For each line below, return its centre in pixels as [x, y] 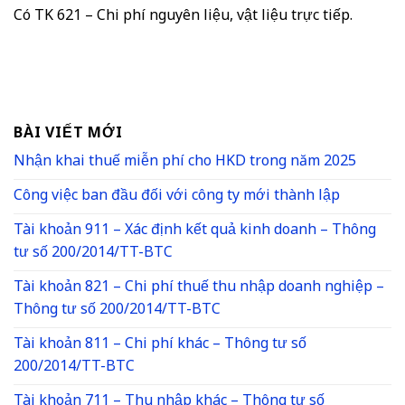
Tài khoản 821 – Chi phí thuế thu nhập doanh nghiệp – [199, 287]
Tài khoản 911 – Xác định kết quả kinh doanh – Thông [195, 231]
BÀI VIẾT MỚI [68, 134]
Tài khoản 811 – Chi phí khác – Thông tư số [160, 344]
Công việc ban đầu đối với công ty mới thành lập [177, 196]
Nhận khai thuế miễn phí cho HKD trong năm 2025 [185, 162]
